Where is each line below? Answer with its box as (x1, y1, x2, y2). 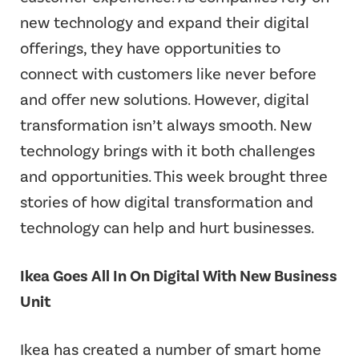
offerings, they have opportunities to (20, 38, 280, 59)
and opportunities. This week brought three (20, 166, 328, 188)
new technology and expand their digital (20, 12, 309, 34)
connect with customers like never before (20, 63, 317, 85)
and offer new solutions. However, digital (20, 89, 309, 111)
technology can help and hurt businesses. (20, 217, 314, 239)
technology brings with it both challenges (20, 140, 315, 162)
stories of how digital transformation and (20, 192, 313, 213)
